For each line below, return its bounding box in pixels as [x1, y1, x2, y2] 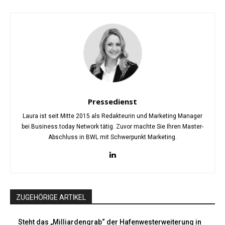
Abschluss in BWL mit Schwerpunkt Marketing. [48, 134, 177, 141]
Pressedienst [88, 96, 137, 107]
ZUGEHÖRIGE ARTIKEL [16, 193, 86, 202]
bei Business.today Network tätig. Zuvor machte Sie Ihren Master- [22, 123, 203, 131]
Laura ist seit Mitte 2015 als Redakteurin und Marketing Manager [23, 113, 202, 120]
